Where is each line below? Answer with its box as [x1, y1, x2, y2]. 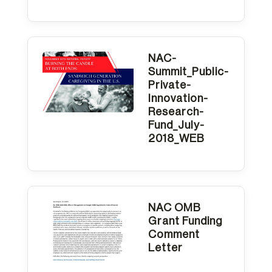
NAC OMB [148, 202, 201, 213]
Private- [148, 79, 191, 90]
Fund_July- [148, 119, 205, 131]
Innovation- [148, 92, 208, 104]
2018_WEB [148, 132, 205, 144]
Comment [148, 228, 200, 240]
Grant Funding [148, 215, 223, 226]
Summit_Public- [148, 66, 229, 77]
